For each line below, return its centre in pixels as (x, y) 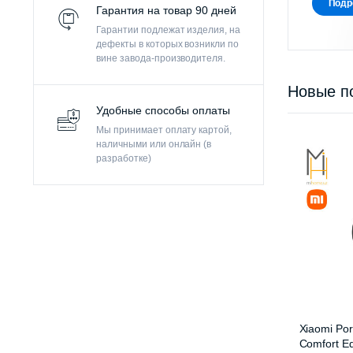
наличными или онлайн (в (154, 145)
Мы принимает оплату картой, (164, 130)
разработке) (124, 159)
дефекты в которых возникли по (168, 45)
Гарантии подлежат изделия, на (169, 30)
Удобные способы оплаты (163, 111)
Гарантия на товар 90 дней (166, 11)
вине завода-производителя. (161, 59)
